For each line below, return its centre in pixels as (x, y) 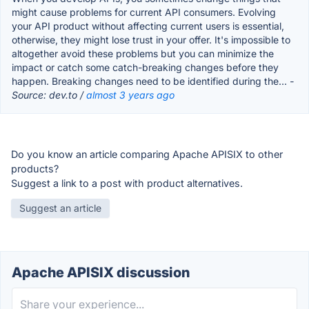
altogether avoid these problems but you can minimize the (143, 53)
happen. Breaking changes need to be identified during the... (151, 81)
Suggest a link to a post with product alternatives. (127, 183)
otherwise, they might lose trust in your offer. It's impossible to (151, 39)
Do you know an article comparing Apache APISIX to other (147, 154)
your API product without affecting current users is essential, (148, 26)
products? (35, 168)
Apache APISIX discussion (101, 272)
